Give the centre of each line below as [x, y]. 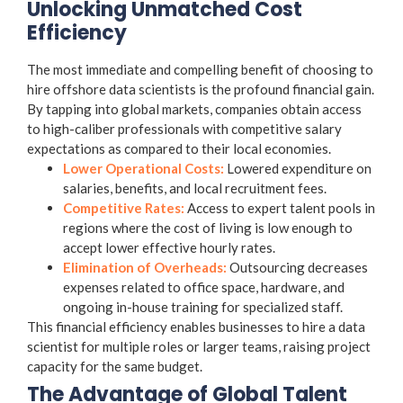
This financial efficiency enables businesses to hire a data [196, 326]
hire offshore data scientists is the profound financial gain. [201, 89]
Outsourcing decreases [297, 267]
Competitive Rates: [124, 207]
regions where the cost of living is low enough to [208, 227]
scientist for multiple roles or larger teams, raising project [199, 346]
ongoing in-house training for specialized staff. [203, 306]
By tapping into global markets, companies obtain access [194, 108]
